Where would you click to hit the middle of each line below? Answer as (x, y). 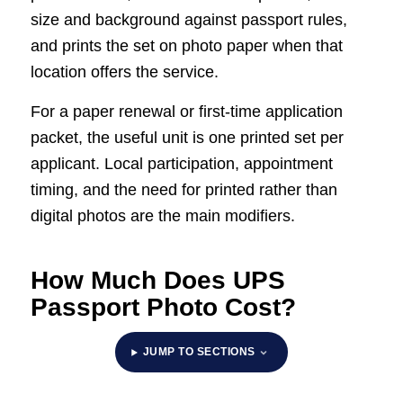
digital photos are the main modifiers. (162, 216)
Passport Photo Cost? (163, 308)
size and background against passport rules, (188, 20)
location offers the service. (124, 72)
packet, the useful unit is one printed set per (187, 138)
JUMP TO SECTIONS (199, 352)
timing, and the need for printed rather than (184, 190)
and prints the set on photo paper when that (186, 46)
